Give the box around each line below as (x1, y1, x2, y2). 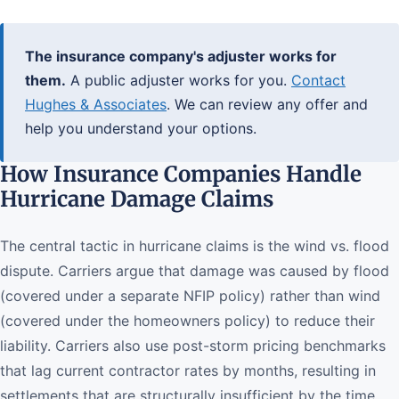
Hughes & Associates (25, 95, 167, 113)
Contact (291, 71, 346, 89)
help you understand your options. (25, 119, 256, 137)
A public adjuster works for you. (66, 71, 291, 89)
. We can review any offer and (167, 95, 368, 113)
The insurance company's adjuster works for (25, 47, 337, 65)
